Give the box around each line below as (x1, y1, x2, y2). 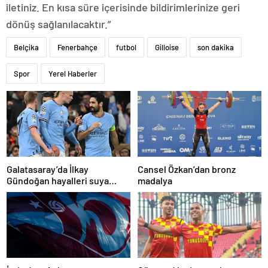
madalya (138, 174, 172, 186)
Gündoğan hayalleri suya (7, 174, 109, 186)
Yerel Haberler (48, 68, 97, 78)
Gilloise (155, 42, 179, 52)
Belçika (14, 42, 39, 52)
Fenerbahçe (57, 42, 98, 52)
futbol (116, 42, 136, 52)
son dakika (197, 42, 234, 52)
